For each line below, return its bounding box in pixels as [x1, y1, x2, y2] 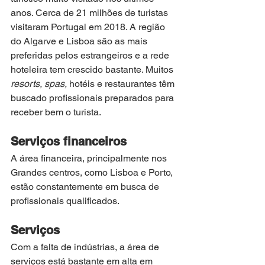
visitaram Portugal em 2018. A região [11, 21, 167, 33]
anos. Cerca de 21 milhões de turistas [11, 7, 170, 19]
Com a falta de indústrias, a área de [11, 241, 161, 253]
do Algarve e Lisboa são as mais [11, 35, 150, 47]
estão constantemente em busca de [11, 181, 161, 193]
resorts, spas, [11, 78, 69, 90]
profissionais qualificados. [11, 195, 122, 207]
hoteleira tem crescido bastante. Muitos [11, 64, 176, 76]
